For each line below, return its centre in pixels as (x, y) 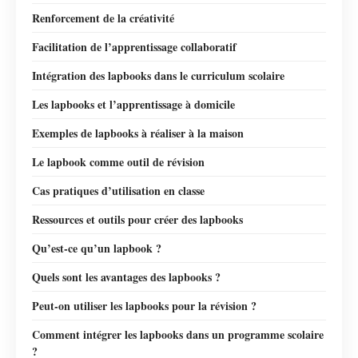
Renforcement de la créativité (103, 18)
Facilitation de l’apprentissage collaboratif (134, 46)
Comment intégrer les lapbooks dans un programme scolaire (178, 334)
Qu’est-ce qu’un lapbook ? (97, 248)
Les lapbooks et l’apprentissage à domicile (133, 104)
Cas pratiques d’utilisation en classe (118, 190)
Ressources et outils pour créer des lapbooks (137, 219)
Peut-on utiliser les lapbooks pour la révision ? (144, 305)
